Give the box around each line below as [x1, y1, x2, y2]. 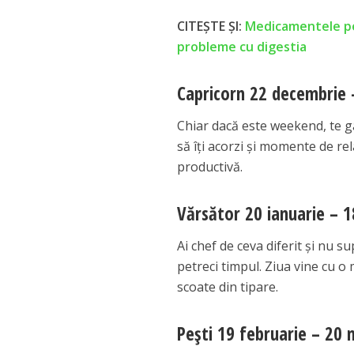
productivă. [177, 158, 243, 176]
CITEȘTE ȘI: [177, 17, 246, 36]
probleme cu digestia [177, 38, 307, 56]
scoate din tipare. [177, 278, 279, 296]
